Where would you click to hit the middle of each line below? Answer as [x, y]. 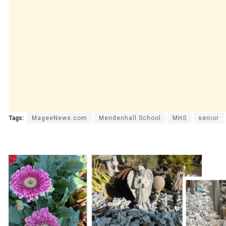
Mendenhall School [130, 118]
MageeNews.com [60, 118]
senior [209, 118]
